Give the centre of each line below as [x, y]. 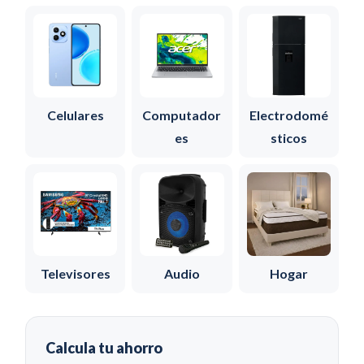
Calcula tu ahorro [104, 348]
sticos [288, 138]
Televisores [75, 274]
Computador [182, 115]
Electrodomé [288, 115]
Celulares [75, 115]
